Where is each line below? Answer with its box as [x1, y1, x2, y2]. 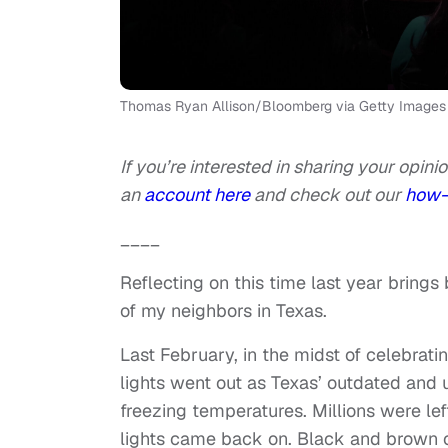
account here [144, 183, 254, 207]
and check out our [254, 183, 405, 207]
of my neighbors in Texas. [120, 299, 327, 323]
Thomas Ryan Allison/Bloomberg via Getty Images [120, 97, 446, 116]
